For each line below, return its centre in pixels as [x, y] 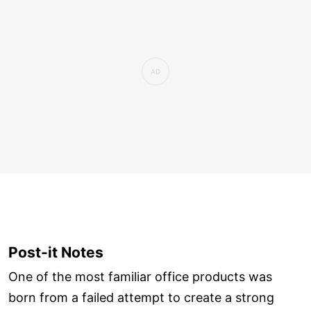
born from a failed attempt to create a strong [141, 297]
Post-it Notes [56, 253]
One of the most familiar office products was [140, 276]
